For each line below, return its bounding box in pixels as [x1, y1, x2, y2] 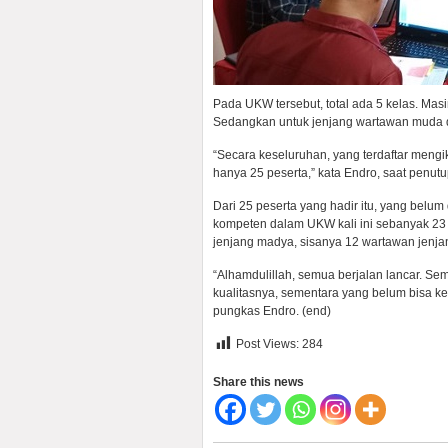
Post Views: [236, 337, 299, 352]
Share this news [213, 375, 304, 389]
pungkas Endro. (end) [213, 304, 331, 318]
